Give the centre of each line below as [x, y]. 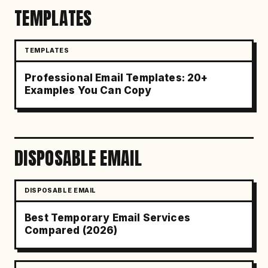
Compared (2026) [71, 230]
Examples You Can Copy [88, 90]
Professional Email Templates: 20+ [116, 78]
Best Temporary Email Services [107, 218]
